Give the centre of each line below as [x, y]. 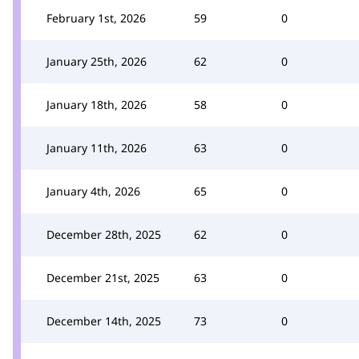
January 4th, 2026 [93, 191]
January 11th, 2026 [97, 147]
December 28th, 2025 [104, 234]
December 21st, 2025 [103, 277]
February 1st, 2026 [96, 18]
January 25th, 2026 [97, 61]
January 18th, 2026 [97, 104]
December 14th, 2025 [104, 321]
